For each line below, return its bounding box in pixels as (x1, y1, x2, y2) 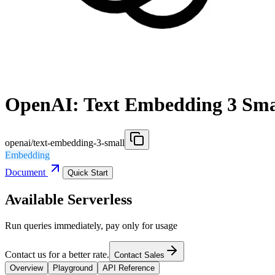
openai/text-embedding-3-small (5, 137, 125, 148)
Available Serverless (5, 191, 132, 207)
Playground (53, 263, 93, 273)
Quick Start (68, 168, 108, 177)
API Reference (103, 263, 155, 273)
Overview (10, 263, 43, 273)
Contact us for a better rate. (5, 249, 109, 260)
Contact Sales (114, 250, 165, 260)
